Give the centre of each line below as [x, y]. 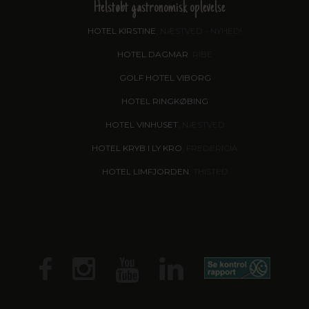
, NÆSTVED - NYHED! [199, 31]
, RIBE [200, 54]
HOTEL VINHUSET [141, 125]
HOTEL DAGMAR [153, 54]
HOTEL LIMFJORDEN [145, 172]
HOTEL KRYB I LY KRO [137, 148]
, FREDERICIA [210, 148]
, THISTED [208, 172]
